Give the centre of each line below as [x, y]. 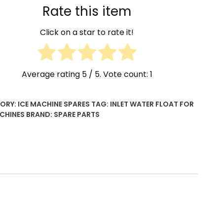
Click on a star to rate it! [87, 33]
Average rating [52, 74]
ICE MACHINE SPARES [54, 104]
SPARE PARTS [77, 114]
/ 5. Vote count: [118, 74]
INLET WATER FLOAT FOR [152, 104]
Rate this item [87, 11]
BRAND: [40, 114]
